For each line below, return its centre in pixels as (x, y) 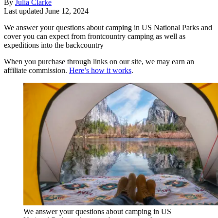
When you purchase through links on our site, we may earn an (99, 61)
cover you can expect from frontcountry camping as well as (95, 36)
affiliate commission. (36, 70)
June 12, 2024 (67, 11)
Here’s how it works (100, 70)
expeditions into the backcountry (54, 45)
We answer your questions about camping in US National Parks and (108, 27)
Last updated (25, 11)
